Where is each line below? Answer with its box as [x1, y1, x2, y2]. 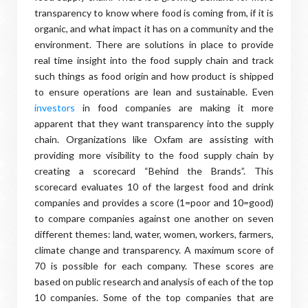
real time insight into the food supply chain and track [34, 54, 274, 66]
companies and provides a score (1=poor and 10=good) [34, 197, 274, 208]
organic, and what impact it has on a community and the [34, 23, 274, 34]
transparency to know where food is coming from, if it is [34, 7, 274, 19]
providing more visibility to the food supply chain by [34, 149, 274, 161]
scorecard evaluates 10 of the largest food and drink [34, 181, 274, 192]
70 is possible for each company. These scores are [34, 260, 274, 272]
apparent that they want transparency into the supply [34, 118, 274, 129]
